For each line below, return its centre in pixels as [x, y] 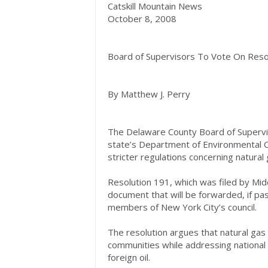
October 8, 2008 [142, 19]
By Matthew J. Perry [149, 94]
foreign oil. [130, 257]
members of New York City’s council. [183, 207]
